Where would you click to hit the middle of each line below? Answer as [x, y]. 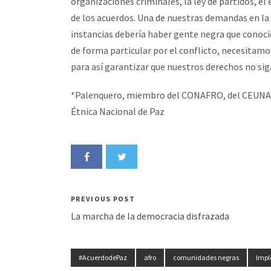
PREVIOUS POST [103, 199]
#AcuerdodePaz [103, 257]
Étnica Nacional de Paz [118, 111]
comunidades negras [206, 257]
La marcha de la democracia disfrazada [150, 216]
